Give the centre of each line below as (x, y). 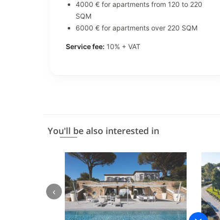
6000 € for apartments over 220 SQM (137, 27)
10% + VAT (123, 46)
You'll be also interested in (103, 130)
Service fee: (85, 46)
